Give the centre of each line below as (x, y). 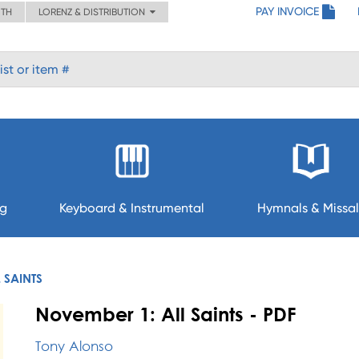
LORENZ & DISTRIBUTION (94, 12)
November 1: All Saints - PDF (166, 314)
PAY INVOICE (287, 11)
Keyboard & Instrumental (132, 208)
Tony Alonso (74, 346)
